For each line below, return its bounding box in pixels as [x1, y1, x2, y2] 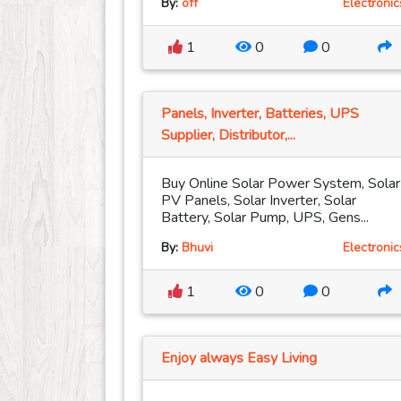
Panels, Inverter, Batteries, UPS [161, 104, 359, 124]
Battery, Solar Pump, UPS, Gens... [161, 208, 369, 228]
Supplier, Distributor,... [161, 125, 295, 146]
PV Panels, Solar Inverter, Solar [161, 191, 356, 211]
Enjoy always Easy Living [161, 348, 317, 369]
